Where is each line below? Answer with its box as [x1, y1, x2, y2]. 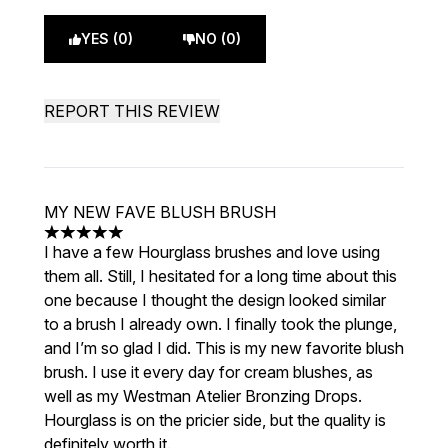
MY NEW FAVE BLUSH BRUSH [44, 202, 276, 222]
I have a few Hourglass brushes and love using [44, 242, 380, 262]
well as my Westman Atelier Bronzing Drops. [44, 386, 362, 406]
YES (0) [81, 30, 133, 47]
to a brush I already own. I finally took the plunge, [44, 314, 397, 334]
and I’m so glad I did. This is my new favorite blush [44, 338, 404, 358]
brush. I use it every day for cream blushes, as [44, 362, 373, 382]
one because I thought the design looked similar [44, 290, 386, 310]
